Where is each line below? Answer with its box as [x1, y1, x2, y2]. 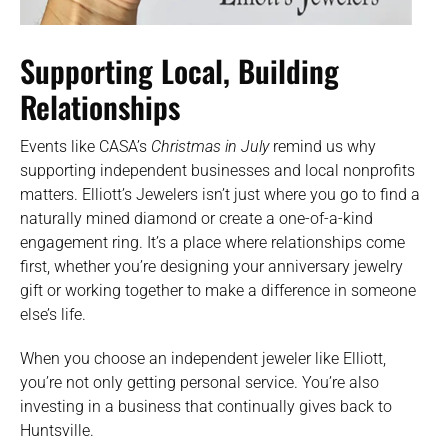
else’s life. [20, 305, 86, 325]
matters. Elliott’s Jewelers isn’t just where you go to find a [20, 185, 420, 205]
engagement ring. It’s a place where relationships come [20, 233, 405, 253]
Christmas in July [151, 137, 273, 157]
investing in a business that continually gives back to [20, 396, 392, 416]
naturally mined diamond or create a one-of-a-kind [20, 209, 373, 229]
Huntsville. [20, 420, 94, 440]
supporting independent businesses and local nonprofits [20, 161, 415, 181]
